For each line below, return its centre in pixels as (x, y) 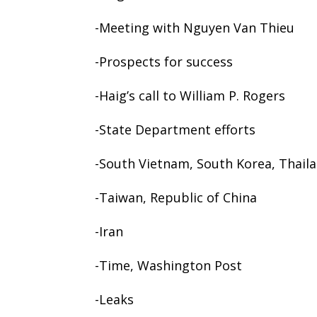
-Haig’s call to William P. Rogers (190, 95)
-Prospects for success (164, 61)
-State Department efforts (175, 129)
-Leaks (115, 299)
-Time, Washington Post (169, 265)
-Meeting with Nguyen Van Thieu (195, 27)
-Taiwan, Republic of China (176, 197)
